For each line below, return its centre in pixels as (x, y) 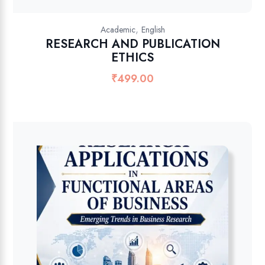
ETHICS (132, 57)
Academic (118, 29)
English (153, 29)
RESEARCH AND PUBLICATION (132, 44)
